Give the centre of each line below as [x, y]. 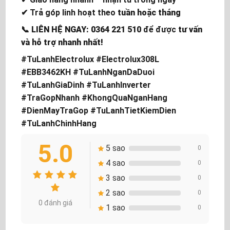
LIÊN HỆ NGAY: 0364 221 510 [86, 30]
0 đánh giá [55, 203]
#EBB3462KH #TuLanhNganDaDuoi [88, 72]
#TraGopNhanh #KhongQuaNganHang [94, 98]
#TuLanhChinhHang [59, 124]
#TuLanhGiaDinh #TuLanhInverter [86, 85]
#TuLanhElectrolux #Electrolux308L [90, 60]
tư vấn [190, 30]
